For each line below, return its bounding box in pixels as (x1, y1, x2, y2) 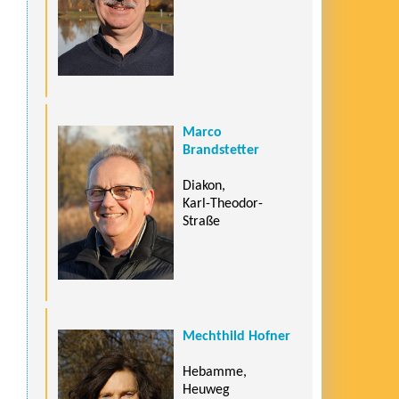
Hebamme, (183, 364, 247, 379)
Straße (183, 214, 220, 229)
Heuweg (183, 382, 230, 397)
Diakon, (183, 178, 225, 193)
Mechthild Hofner (183, 329, 290, 344)
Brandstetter (183, 142, 259, 158)
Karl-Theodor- (183, 196, 263, 211)
